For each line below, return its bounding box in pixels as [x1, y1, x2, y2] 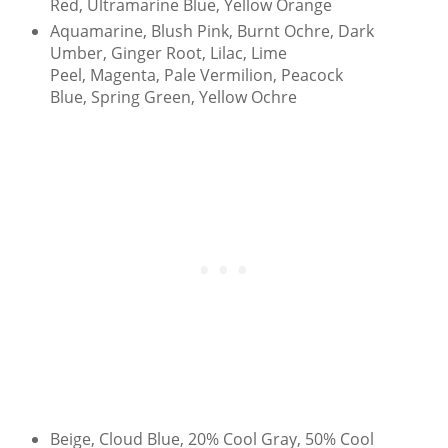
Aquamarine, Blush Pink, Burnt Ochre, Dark [49, 20, 374, 42]
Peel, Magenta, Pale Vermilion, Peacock [49, 64, 343, 86]
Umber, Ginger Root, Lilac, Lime [49, 42, 287, 64]
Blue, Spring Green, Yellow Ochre [49, 86, 297, 108]
